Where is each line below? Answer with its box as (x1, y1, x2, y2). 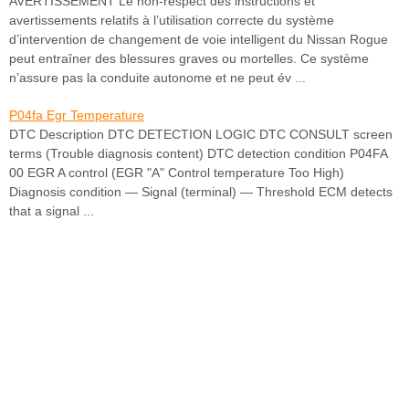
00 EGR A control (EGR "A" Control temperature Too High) (9, 165, 344, 181)
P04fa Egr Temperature (9, 108, 144, 123)
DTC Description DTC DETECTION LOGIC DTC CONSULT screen (9, 127, 393, 142)
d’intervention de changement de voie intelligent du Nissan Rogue (9, 32, 388, 47)
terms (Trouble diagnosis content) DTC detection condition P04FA (9, 146, 387, 162)
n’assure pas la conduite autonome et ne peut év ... (9, 70, 306, 86)
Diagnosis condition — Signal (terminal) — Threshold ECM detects (9, 184, 393, 200)
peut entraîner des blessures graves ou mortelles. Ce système (9, 51, 369, 67)
